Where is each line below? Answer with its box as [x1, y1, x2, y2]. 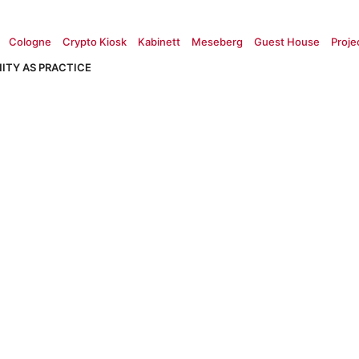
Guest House [254, 35, 320, 48]
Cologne [9, 35, 51, 48]
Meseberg [192, 35, 243, 48]
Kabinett [138, 35, 180, 48]
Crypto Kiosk [63, 35, 127, 48]
